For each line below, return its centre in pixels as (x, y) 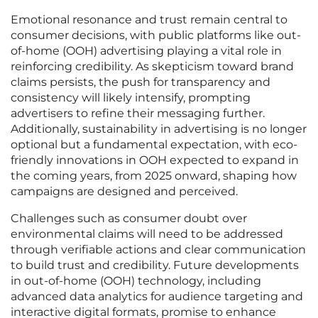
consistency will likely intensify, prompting (131, 98)
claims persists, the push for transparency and (141, 82)
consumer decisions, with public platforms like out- (156, 35)
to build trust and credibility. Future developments (155, 265)
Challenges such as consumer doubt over (129, 219)
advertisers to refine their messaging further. (138, 114)
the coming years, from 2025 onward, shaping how (154, 176)
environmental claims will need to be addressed (147, 234)
